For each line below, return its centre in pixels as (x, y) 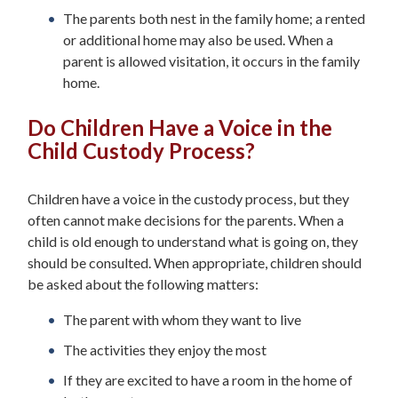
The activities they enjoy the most (165, 349)
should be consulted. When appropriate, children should (195, 262)
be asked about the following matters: (143, 283)
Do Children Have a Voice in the (180, 127)
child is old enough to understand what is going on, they (193, 241)
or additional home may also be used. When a (198, 39)
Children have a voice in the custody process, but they (188, 198)
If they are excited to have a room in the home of (208, 379)
